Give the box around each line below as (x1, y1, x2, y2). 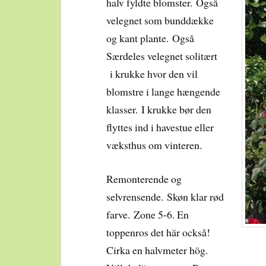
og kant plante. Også (106, 31, 195, 46)
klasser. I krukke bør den (106, 102, 212, 117)
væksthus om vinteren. (106, 138, 202, 153)
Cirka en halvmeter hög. (106, 242, 208, 257)
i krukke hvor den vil (106, 66, 198, 81)
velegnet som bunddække (106, 13, 214, 28)
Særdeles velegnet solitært (106, 49, 218, 64)
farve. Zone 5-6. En (106, 207, 189, 221)
